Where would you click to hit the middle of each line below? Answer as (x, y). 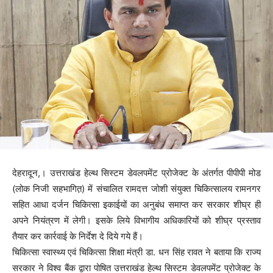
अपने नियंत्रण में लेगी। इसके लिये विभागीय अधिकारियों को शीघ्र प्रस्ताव (136, 220)
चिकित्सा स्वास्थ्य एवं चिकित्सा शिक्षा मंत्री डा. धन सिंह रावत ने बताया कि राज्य (136, 252)
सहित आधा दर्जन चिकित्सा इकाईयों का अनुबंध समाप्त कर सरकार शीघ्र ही (136, 204)
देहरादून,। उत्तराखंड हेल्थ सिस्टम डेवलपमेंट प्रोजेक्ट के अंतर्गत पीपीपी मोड (136, 172)
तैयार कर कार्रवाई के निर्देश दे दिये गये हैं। (78, 236)
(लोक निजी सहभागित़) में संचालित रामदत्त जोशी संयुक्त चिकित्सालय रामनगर (136, 188)
